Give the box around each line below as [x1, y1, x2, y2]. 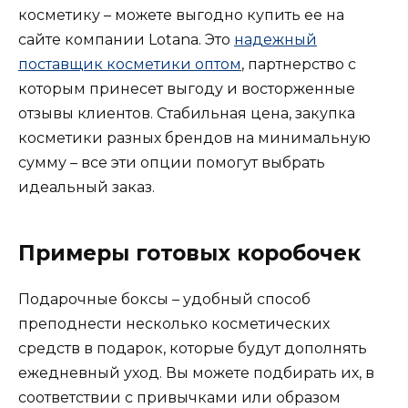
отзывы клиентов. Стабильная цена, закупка [18, 104, 355, 122]
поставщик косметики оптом [18, 55, 241, 73]
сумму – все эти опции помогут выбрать [18, 153, 325, 171]
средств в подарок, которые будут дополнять [18, 339, 367, 357]
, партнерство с [241, 55, 356, 73]
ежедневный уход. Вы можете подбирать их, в [18, 363, 374, 382]
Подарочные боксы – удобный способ [18, 290, 311, 308]
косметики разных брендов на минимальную [18, 128, 371, 147]
